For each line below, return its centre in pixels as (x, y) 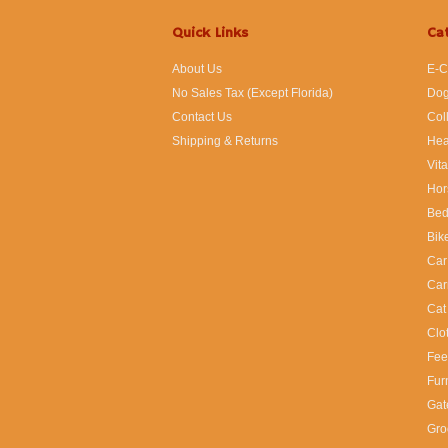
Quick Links (210, 33)
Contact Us (202, 117)
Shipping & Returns (225, 141)
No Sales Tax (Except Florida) (252, 93)
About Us (197, 69)
